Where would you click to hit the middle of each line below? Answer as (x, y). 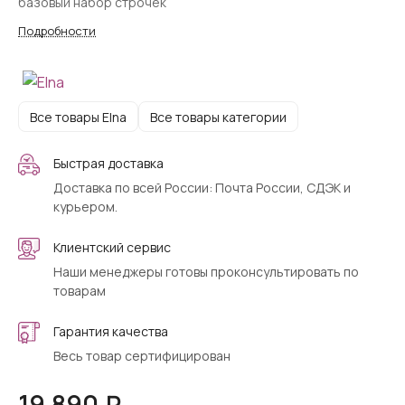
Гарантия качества (111, 332)
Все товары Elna (78, 117)
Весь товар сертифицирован (142, 356)
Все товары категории (218, 117)
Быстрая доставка (108, 164)
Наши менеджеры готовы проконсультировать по (206, 272)
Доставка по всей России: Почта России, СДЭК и (202, 188)
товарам (80, 291)
